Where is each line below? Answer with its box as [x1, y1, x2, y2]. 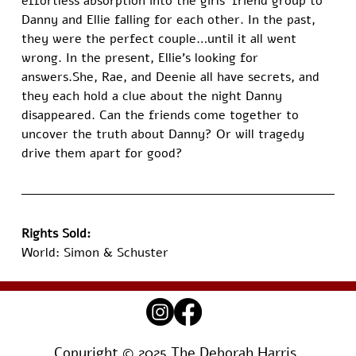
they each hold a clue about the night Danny [21, 87, 287, 106]
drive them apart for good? [21, 145, 184, 163]
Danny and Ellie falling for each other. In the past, [21, 11, 320, 29]
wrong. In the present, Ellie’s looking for [21, 49, 263, 68]
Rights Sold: [21, 225, 91, 243]
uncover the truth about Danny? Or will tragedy [21, 126, 309, 144]
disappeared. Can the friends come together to [21, 106, 304, 125]
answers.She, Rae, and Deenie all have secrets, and [21, 68, 324, 87]
